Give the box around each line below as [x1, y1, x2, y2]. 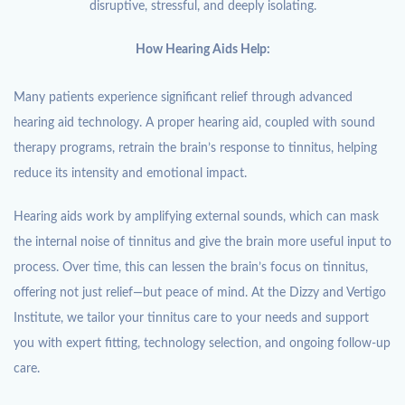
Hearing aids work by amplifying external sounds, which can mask [14, 210, 379, 223]
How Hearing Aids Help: [135, 42, 270, 56]
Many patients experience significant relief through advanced [14, 90, 353, 104]
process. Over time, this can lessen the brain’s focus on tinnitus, [14, 260, 368, 274]
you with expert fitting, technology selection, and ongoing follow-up [14, 336, 391, 350]
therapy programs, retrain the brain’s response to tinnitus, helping [14, 141, 377, 155]
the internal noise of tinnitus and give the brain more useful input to [14, 235, 391, 249]
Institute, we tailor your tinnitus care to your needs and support [14, 311, 369, 325]
